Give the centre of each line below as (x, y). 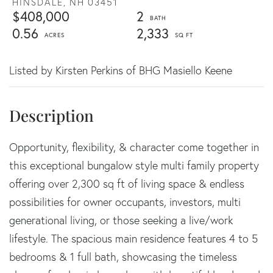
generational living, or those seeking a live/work (121, 220)
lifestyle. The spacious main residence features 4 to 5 (133, 238)
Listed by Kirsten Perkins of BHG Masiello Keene (121, 70)
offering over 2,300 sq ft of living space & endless (127, 183)
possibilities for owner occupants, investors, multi (125, 202)
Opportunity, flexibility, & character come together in (134, 147)
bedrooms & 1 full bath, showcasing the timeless (123, 257)
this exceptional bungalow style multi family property (134, 165)
